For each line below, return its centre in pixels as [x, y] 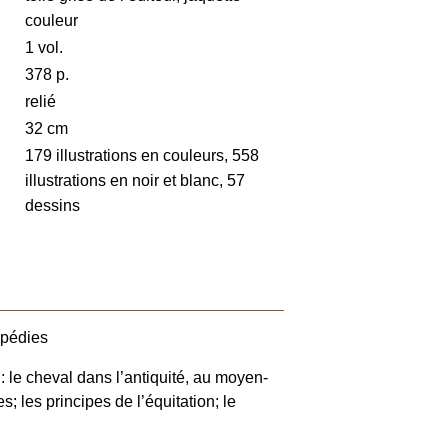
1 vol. [44, 47]
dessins [53, 205]
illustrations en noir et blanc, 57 [135, 180]
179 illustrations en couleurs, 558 [142, 155]
